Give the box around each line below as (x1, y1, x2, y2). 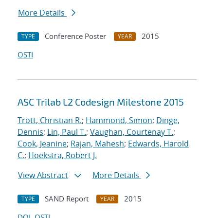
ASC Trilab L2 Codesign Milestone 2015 (18, 96, 184, 108)
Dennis (18, 127, 43, 138)
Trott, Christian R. (18, 115, 82, 126)
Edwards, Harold (128, 138, 189, 149)
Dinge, (156, 115, 180, 126)
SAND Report (45, 194, 89, 204)
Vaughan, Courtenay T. (90, 127, 173, 138)
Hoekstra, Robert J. (28, 150, 97, 161)
